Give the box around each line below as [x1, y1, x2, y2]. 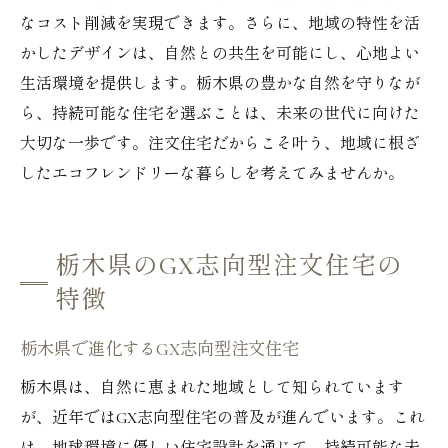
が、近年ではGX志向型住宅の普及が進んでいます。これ [20, 408, 425, 428]
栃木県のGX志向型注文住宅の [55, 251, 403, 281]
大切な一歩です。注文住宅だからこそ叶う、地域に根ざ [20, 134, 420, 154]
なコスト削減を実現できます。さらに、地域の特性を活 [20, 14, 420, 34]
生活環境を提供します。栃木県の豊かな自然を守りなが [20, 74, 420, 94]
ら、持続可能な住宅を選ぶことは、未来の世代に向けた [20, 104, 420, 124]
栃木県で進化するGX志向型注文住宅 [20, 339, 299, 360]
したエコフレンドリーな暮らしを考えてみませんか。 [20, 164, 404, 184]
